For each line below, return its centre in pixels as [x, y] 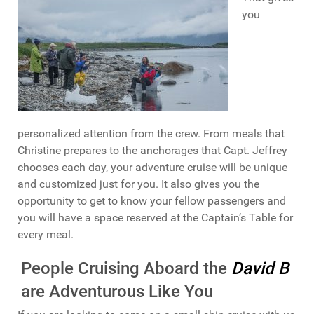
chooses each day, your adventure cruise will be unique [152, 168]
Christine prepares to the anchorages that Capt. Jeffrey [152, 151]
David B [260, 269]
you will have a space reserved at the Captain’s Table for [155, 218]
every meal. [46, 235]
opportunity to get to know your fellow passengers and [152, 201]
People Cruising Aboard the [126, 269]
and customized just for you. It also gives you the [138, 184]
